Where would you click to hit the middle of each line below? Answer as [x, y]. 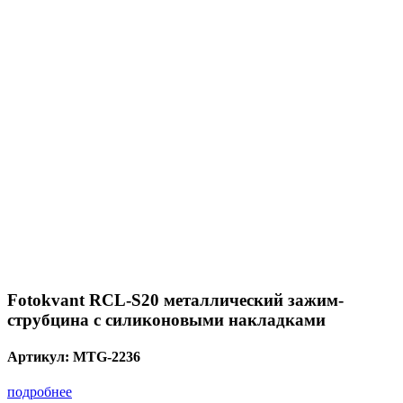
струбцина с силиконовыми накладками [166, 319]
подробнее [40, 392]
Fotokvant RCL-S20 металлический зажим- [175, 300]
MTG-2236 [107, 356]
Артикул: [40, 356]
